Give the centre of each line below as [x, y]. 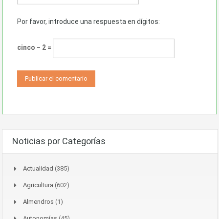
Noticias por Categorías [59, 141]
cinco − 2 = [35, 48]
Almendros [38, 201]
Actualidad [38, 168]
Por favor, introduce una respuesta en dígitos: [88, 21]
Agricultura [38, 185]
